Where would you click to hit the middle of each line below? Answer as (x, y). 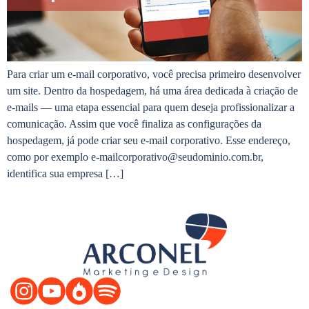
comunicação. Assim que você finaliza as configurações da (134, 124)
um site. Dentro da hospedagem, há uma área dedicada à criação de (152, 91)
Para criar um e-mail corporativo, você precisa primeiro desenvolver (154, 74)
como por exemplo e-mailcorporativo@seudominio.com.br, (135, 157)
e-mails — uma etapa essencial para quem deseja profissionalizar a (151, 108)
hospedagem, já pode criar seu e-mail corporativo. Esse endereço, (149, 141)
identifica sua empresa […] (65, 174)
